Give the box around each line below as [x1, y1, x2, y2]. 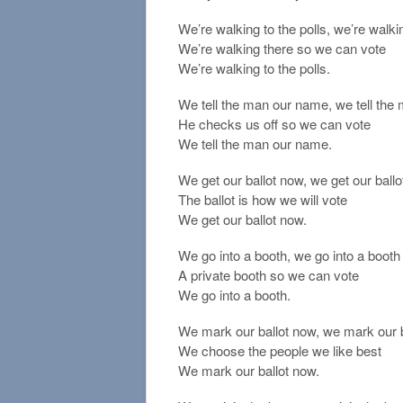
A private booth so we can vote [178, 265, 359, 285]
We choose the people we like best [178, 341, 381, 361]
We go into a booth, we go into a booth [178, 246, 400, 265]
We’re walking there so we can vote [178, 39, 386, 58]
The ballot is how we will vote [178, 190, 347, 210]
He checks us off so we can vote [178, 114, 371, 134]
